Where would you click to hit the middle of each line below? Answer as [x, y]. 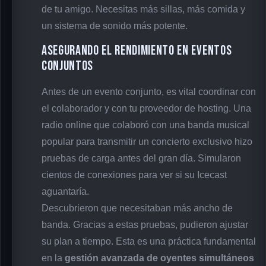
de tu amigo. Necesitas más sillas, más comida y [143, 9]
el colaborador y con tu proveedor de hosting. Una [146, 108]
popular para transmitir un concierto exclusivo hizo [147, 141]
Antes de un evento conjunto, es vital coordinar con [149, 91]
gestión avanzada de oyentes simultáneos [159, 258]
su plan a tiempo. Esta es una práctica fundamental [149, 241]
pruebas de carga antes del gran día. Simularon [141, 158]
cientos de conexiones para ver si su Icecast [134, 175]
